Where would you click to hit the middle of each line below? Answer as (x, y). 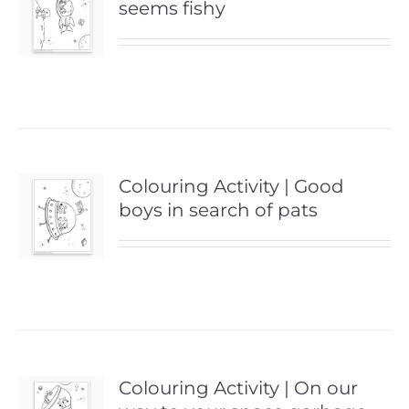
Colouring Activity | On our (239, 388)
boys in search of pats (219, 210)
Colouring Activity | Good (232, 186)
